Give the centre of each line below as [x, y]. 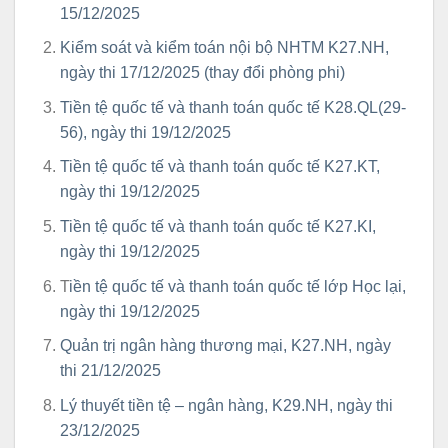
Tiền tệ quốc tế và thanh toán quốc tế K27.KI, [217, 226]
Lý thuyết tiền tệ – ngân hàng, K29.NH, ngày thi [226, 405]
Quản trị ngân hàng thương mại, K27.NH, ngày [225, 346]
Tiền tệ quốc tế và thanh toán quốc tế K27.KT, [219, 167]
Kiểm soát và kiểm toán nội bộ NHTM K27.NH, [224, 48]
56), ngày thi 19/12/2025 [145, 132]
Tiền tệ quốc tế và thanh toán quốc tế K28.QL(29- [232, 107]
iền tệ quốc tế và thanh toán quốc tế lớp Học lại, [237, 286]
